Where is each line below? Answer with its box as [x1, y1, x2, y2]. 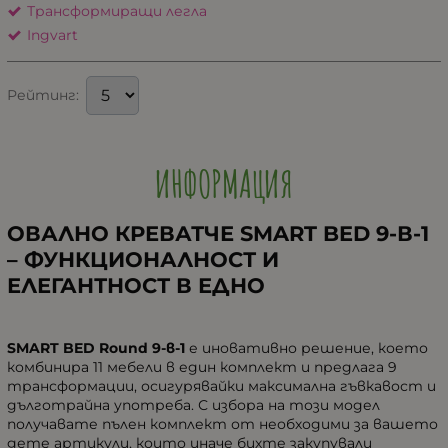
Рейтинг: [7, 86, 79, 105]
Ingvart [27, 26, 78, 45]
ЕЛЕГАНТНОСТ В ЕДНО [7, 273, 265, 299]
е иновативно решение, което [185, 339, 428, 358]
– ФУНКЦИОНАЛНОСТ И [7, 247, 279, 273]
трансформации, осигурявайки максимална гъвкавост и [7, 377, 436, 396]
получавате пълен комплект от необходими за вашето [7, 415, 438, 434]
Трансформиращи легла [27, 2, 207, 21]
